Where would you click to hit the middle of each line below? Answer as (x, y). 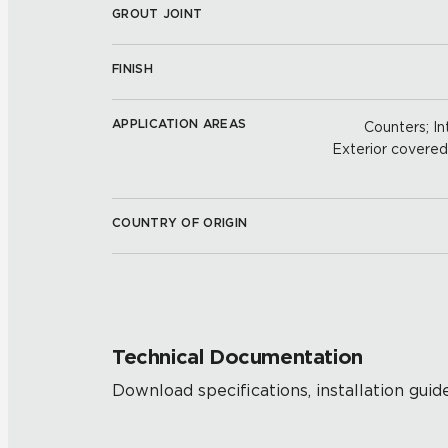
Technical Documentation (237, 357)
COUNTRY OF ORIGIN (180, 222)
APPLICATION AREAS (179, 123)
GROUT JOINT (157, 13)
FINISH (132, 68)
